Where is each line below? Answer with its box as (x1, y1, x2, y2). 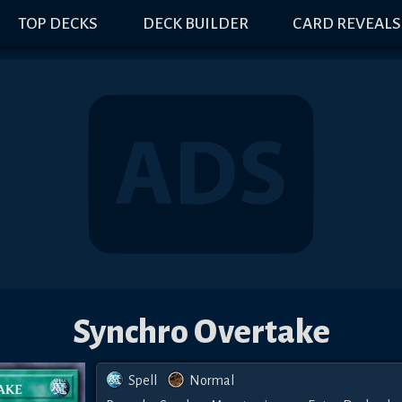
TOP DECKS (18, 14, 99, 32)
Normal (188, 373, 235, 388)
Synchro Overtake (72, 314, 330, 350)
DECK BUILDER (142, 14, 249, 32)
